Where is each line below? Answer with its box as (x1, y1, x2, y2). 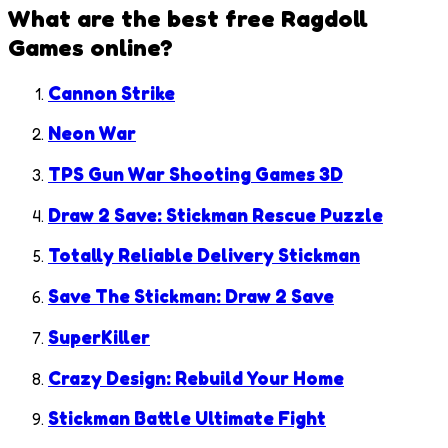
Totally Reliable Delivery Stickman (48, 244, 360, 267)
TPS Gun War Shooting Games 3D (48, 163, 343, 186)
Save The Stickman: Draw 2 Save (48, 285, 334, 308)
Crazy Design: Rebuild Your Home (48, 366, 344, 389)
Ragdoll (281, 3, 368, 33)
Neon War (48, 122, 136, 145)
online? (84, 32, 173, 62)
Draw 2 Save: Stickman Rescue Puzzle (48, 203, 383, 226)
